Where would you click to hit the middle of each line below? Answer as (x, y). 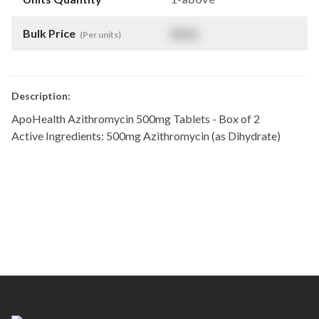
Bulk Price (50, 33)
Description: (41, 96)
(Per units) (100, 35)
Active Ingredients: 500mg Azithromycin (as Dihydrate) (146, 136)
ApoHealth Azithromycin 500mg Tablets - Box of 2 (136, 119)
